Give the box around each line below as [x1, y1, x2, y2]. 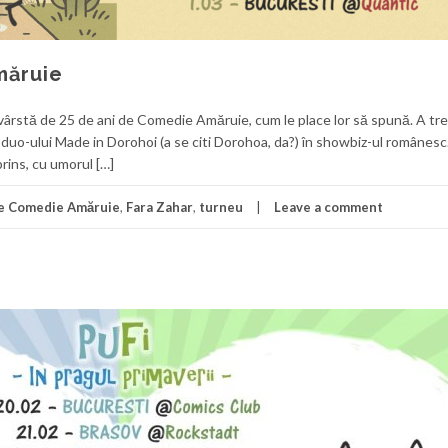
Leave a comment [274, 199, 383, 215]
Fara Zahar [126, 199, 193, 215]
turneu [199, 199, 243, 215]
